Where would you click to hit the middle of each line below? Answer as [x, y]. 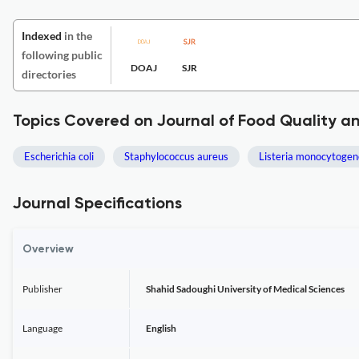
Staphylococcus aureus [176, 156]
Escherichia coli [59, 156]
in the [77, 36]
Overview [48, 249]
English [161, 328]
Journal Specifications [97, 204]
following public [62, 55]
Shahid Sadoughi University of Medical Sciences [245, 289]
